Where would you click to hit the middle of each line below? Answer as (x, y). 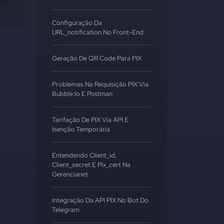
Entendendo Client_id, (84, 155)
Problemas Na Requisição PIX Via (100, 84)
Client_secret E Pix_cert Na (91, 165)
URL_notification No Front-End (98, 32)
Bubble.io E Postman (82, 94)
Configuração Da (77, 23)
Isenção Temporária (81, 129)
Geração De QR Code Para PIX (97, 58)
